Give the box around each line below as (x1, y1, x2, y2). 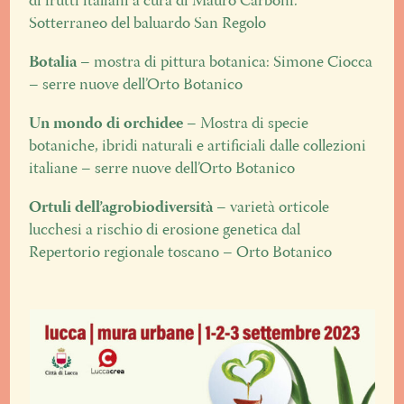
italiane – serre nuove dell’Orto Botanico (29, 161, 296, 179)
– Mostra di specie (187, 115, 309, 133)
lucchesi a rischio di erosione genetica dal (29, 222, 301, 240)
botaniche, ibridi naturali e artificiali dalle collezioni (29, 138, 367, 156)
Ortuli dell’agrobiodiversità (29, 199, 214, 217)
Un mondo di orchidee (29, 115, 184, 133)
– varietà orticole (216, 199, 330, 217)
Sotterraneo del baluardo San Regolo (29, 15, 267, 33)
